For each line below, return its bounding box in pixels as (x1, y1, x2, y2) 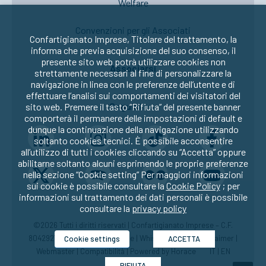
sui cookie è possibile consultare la (26, 180, 166, 191)
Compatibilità (80, 246, 126, 256)
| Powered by (126, 246, 171, 256)
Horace (170, 246, 196, 256)
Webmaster (36, 246, 77, 256)
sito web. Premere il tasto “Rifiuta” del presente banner (26, 101, 240, 112)
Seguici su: (109, 100, 157, 112)
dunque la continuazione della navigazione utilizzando (27, 123, 239, 135)
